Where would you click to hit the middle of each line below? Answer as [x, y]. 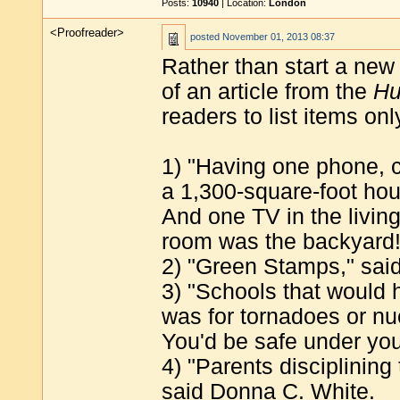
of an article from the [267, 92]
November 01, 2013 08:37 [279, 37]
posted [206, 37]
